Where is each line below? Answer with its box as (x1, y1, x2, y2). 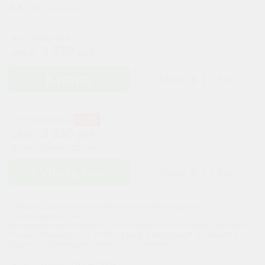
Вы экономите (12, 143, 67, 154)
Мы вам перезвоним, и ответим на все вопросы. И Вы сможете (9, 229, 238, 240)
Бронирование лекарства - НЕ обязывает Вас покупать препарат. (9, 219, 248, 231)
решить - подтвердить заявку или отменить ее (9, 238, 180, 250)
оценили (41, 2, 80, 14)
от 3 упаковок (12, 114, 71, 126)
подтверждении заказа (9, 210, 93, 221)
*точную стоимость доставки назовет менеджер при (9, 201, 202, 212)
